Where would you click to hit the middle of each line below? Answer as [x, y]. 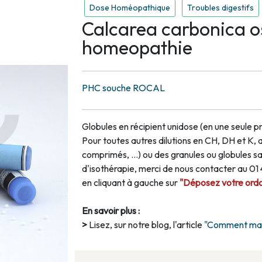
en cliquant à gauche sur [131, 183]
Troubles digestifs [220, 8]
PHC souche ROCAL [123, 88]
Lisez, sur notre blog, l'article [146, 225]
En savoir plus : [111, 211]
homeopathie [137, 48]
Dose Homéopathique [130, 8]
